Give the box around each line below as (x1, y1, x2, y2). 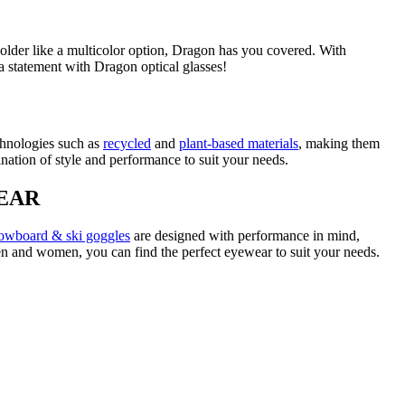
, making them (298, 135, 380, 151)
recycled (103, 135, 151, 151)
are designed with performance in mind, (130, 228, 360, 244)
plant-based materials (179, 135, 298, 151)
